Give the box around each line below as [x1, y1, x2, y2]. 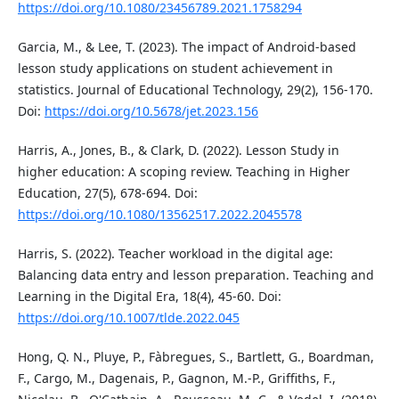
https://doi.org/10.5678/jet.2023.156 [44, 102, 258, 120]
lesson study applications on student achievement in [17, 60, 333, 77]
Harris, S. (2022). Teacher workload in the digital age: [17, 245, 333, 263]
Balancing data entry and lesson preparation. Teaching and [17, 266, 374, 284]
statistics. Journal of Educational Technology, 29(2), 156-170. [17, 81, 373, 99]
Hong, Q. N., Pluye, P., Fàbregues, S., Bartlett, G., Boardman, [17, 348, 374, 366]
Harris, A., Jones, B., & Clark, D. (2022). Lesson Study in [17, 142, 339, 159]
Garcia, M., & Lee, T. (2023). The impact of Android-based [17, 38, 356, 56]
